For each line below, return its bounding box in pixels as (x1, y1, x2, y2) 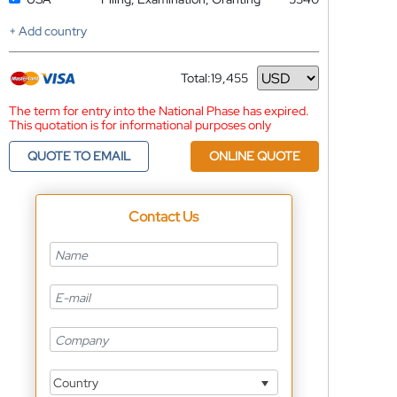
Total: (180, 70, 211, 86)
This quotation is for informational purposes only (8, 117, 271, 133)
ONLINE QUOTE (208, 148, 300, 164)
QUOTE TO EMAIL (27, 148, 130, 164)
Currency (180, 76, 232, 93)
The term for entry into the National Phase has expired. (8, 103, 309, 119)
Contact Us (128, 207, 199, 226)
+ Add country (8, 23, 87, 39)
